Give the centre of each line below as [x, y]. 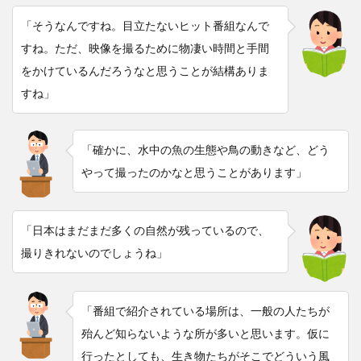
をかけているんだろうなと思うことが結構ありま [145, 70]
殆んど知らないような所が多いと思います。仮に [205, 333]
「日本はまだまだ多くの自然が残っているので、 [145, 230]
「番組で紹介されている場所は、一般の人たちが [205, 310]
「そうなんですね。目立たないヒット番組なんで [145, 25]
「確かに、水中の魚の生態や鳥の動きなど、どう [205, 149]
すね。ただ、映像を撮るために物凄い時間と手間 [145, 48]
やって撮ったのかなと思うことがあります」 [194, 172]
